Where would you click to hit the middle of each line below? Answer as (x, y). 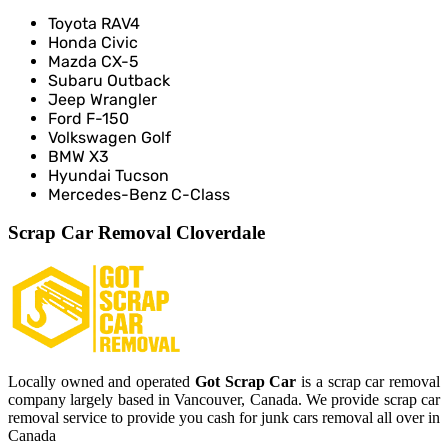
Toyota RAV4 (94, 23)
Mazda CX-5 (95, 61)
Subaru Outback (109, 80)
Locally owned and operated (101, 382)
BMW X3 (78, 156)
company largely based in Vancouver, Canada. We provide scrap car (224, 400)
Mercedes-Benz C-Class (139, 194)
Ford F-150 (88, 118)
